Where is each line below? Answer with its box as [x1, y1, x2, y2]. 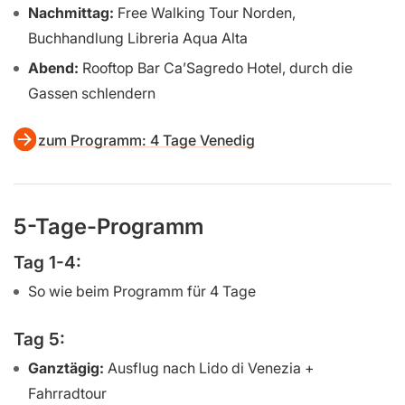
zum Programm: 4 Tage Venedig [38, 131, 256, 150]
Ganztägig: [28, 358, 104, 377]
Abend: [28, 58, 79, 77]
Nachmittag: [28, 3, 114, 22]
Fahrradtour [28, 383, 107, 402]
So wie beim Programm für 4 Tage [28, 282, 256, 301]
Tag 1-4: [14, 251, 81, 274]
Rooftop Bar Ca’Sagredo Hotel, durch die [79, 58, 353, 77]
